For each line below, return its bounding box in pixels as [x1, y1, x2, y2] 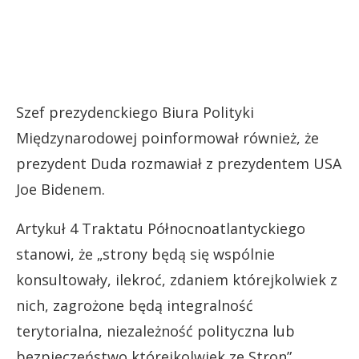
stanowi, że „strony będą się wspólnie [16, 244, 275, 264]
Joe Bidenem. [16, 179, 105, 199]
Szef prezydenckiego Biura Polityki [16, 102, 254, 122]
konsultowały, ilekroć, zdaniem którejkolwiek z [16, 269, 337, 289]
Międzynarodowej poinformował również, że [16, 127, 319, 147]
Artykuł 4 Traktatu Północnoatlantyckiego [16, 218, 305, 238]
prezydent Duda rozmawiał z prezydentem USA [16, 153, 341, 173]
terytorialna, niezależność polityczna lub [16, 321, 295, 341]
